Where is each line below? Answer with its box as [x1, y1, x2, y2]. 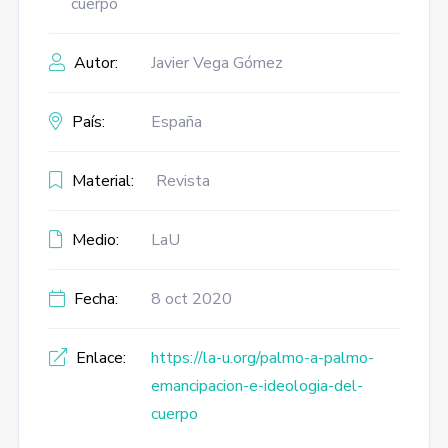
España [150, 111, 202, 133]
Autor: [69, 52, 118, 74]
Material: [67, 170, 134, 192]
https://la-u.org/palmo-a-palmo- [150, 347, 374, 369]
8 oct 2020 [150, 288, 232, 310]
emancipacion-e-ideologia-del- [150, 375, 363, 397]
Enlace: [71, 347, 126, 369]
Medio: [67, 229, 119, 251]
